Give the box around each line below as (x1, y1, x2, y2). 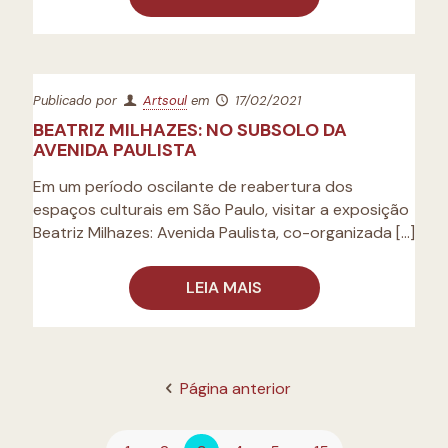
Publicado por (33, 92, 121, 109)
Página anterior (179, 378, 291, 399)
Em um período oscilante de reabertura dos (33, 176, 353, 197)
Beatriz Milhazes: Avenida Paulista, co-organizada (33, 222, 392, 243)
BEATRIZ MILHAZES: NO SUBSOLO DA (33, 118, 347, 142)
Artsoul (143, 92, 188, 109)
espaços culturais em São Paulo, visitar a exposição (33, 199, 409, 220)
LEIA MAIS (186, 277, 262, 298)
